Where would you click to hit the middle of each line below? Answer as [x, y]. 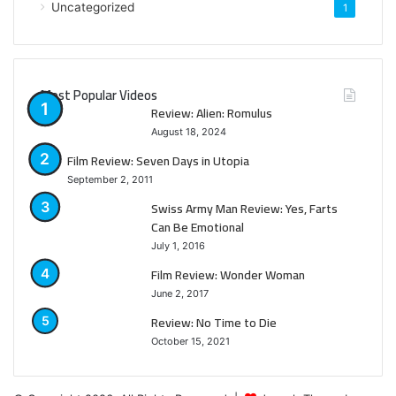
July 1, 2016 [178, 246]
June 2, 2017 [180, 294]
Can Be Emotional [198, 228]
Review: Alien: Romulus [212, 114]
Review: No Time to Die [214, 323]
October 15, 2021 [190, 342]
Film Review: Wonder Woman [228, 275]
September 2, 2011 [110, 180]
